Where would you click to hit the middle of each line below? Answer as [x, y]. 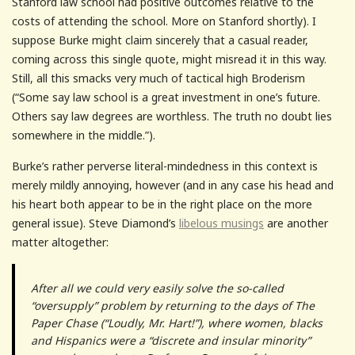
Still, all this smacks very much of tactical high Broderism [158, 78]
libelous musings [221, 223]
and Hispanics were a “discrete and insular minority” [171, 340]
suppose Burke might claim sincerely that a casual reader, [160, 40]
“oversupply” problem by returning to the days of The [173, 305]
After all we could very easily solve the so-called [157, 288]
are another [296, 223]
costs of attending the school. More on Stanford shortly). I [164, 21]
